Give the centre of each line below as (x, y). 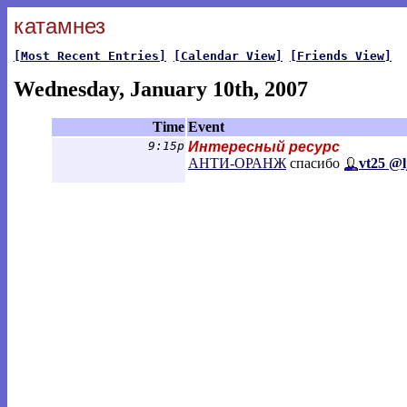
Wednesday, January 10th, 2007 (161, 89)
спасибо (315, 163)
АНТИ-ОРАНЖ (237, 163)
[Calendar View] (228, 56)
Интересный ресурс (264, 147)
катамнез (60, 26)
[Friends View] (341, 56)
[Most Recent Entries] (90, 56)
